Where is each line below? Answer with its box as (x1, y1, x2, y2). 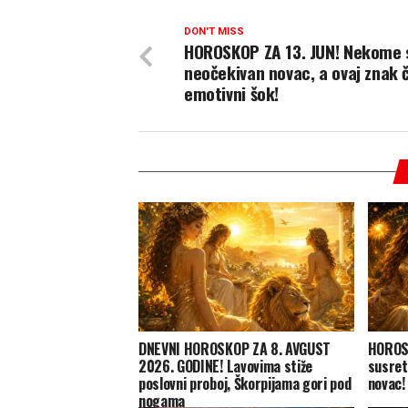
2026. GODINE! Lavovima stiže (138, 355, 313, 378)
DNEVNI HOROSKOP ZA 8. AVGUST (138, 338, 331, 361)
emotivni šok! (184, 80, 280, 107)
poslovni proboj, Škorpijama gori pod (138, 372, 352, 395)
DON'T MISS (184, 25, 244, 38)
